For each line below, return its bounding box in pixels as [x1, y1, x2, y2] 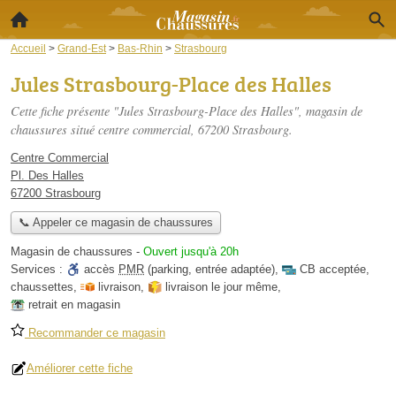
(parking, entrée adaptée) [144, 263, 275, 277]
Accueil [11, 42, 46, 54]
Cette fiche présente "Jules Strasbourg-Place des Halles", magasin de [11, 103, 362, 119]
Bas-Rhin [118, 42, 163, 54]
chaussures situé [11, 121, 98, 138]
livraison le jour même [165, 280, 278, 294]
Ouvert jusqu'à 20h [143, 245, 239, 259]
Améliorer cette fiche [27, 362, 133, 376]
